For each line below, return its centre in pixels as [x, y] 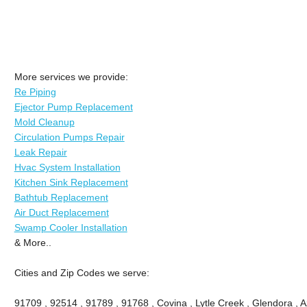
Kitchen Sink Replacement [71, 182]
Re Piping [35, 91]
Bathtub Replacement [61, 197]
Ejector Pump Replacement [73, 107]
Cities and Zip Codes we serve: [82, 272]
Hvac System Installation [67, 167]
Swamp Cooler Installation [71, 227]
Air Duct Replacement [61, 212]
